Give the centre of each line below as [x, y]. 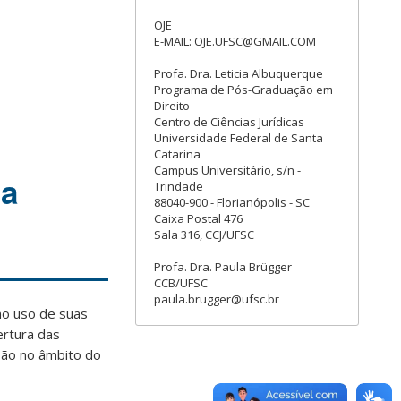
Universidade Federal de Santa [239, 138]
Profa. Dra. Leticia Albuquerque [239, 74]
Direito [172, 106]
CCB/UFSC [181, 283]
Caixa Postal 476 [198, 219]
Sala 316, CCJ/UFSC [204, 235]
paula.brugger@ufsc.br [217, 299]
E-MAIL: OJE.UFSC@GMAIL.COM [235, 42]
